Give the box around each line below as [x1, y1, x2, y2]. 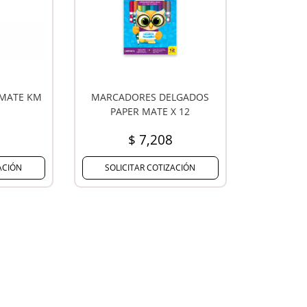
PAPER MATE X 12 [110, 104, 191, 118]
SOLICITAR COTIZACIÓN [105, 161, 196, 173]
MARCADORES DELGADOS [91, 90, 210, 103]
